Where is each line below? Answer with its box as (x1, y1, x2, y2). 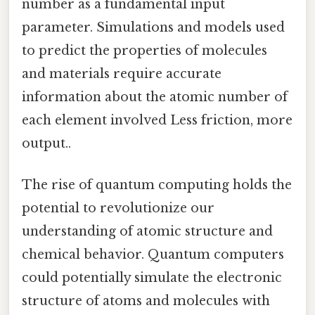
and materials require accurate (22, 65, 221, 82)
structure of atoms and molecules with (22, 292, 270, 309)
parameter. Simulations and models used (22, 19, 285, 35)
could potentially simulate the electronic (22, 269, 282, 285)
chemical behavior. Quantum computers (22, 246, 284, 262)
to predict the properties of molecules (22, 42, 267, 58)
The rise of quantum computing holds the (22, 176, 292, 193)
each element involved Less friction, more (22, 112, 292, 128)
